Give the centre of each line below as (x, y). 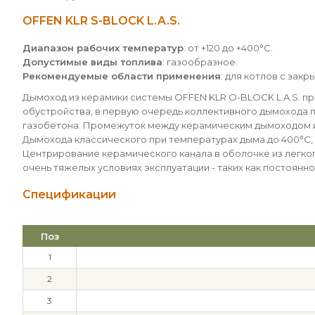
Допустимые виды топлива (92, 62)
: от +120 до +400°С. (228, 48)
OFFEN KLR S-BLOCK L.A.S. (101, 21)
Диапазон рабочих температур (103, 48)
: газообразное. (200, 62)
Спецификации (69, 194)
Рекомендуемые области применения (122, 76)
